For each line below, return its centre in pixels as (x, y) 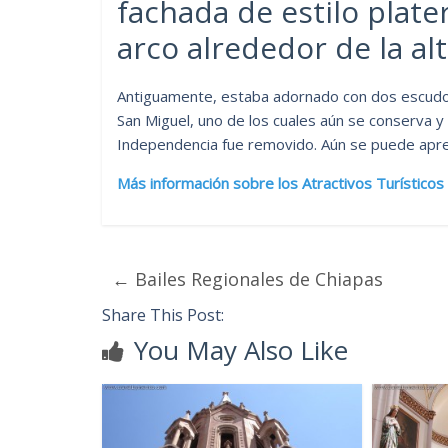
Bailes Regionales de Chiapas (256, 278)
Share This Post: (163, 314)
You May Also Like (241, 349)
